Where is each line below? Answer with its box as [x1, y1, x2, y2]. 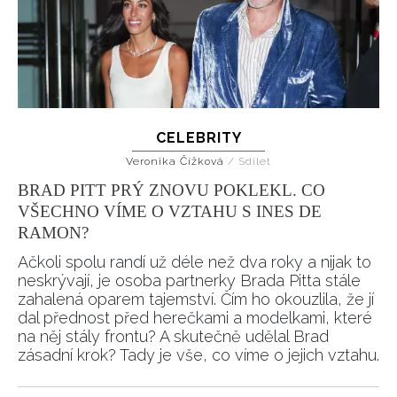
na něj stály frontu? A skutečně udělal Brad [18, 326, 329, 346]
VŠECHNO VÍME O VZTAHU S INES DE [18, 201, 322, 221]
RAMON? [18, 222, 89, 242]
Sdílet [238, 154, 271, 167]
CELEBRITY [155, 128, 242, 146]
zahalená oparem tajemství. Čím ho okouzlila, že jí [18, 289, 374, 308]
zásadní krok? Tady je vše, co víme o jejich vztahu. [18, 345, 379, 364]
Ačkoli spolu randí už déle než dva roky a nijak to [18, 252, 371, 271]
